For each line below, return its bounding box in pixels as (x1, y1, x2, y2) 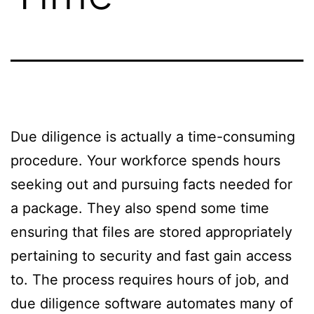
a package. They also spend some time (11, 199, 269, 217)
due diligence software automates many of (11, 294, 293, 312)
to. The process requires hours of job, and (11, 271, 289, 288)
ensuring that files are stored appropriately (11, 223, 292, 240)
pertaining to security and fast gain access (11, 247, 292, 264)
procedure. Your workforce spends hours (11, 151, 280, 169)
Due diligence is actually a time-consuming (11, 128, 295, 145)
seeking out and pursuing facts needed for (11, 175, 292, 193)
